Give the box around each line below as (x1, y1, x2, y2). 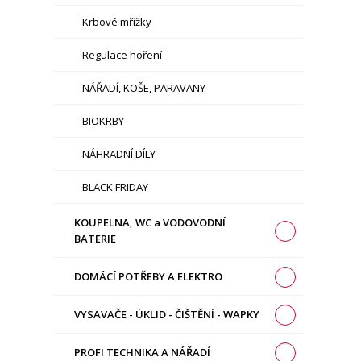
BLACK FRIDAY (82, 180, 149, 194)
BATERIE (74, 231, 117, 246)
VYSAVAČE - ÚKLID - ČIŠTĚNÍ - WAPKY (74, 307, 260, 322)
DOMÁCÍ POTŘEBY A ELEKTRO (74, 269, 223, 284)
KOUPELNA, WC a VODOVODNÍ (74, 215, 226, 230)
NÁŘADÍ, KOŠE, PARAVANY (82, 81, 206, 95)
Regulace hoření (82, 48, 163, 62)
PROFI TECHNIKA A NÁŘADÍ (74, 345, 211, 359)
